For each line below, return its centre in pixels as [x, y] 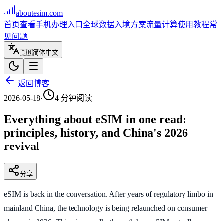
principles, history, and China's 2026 [96, 132]
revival [22, 146]
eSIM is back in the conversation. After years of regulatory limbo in [109, 194]
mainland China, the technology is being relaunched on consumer [106, 208]
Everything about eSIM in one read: [95, 119]
